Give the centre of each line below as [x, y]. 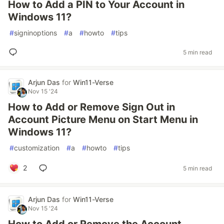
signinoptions [35, 33]
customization [37, 148]
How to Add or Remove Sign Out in [91, 107]
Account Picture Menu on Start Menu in [103, 119]
